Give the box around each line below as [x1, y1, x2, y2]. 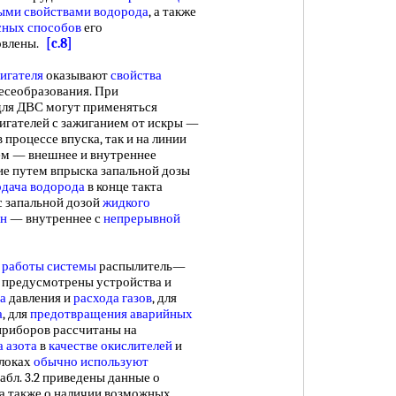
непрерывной [103, 210, 180, 226]
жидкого [103, 194, 150, 210]
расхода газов [73, 290, 152, 306]
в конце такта [85, 179, 163, 194]
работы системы [2, 258, 96, 274]
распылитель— [96, 258, 186, 274]
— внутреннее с [7, 210, 103, 226]
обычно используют [34, 354, 148, 369]
